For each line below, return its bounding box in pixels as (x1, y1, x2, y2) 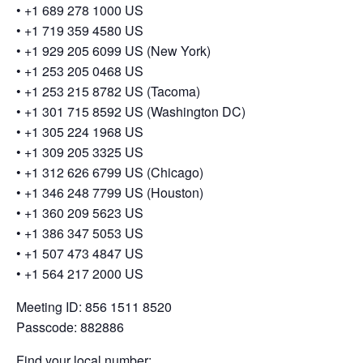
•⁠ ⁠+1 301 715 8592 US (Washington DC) (16, 102, 246, 122)
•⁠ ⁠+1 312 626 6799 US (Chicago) (16, 163, 203, 182)
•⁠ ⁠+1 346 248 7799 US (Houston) (16, 183, 203, 203)
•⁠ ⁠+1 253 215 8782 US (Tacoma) (16, 82, 200, 101)
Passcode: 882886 (16, 318, 124, 337)
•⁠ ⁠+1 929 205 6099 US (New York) (16, 41, 211, 61)
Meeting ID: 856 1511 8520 (16, 297, 172, 317)
